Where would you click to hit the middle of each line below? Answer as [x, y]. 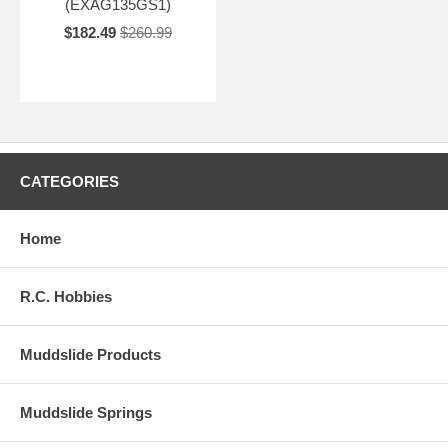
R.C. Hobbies [66, 296]
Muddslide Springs [86, 412]
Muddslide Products [90, 354]
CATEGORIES [69, 181]
